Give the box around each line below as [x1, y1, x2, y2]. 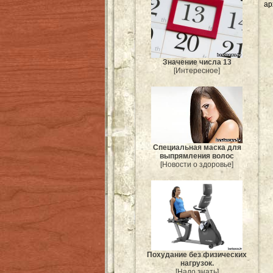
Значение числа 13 [162, 58, 232, 67]
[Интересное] [174, 66, 220, 76]
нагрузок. [180, 258, 214, 268]
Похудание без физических [147, 250, 247, 259]
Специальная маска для [152, 143, 241, 152]
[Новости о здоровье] [160, 160, 233, 169]
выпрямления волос [160, 151, 234, 160]
